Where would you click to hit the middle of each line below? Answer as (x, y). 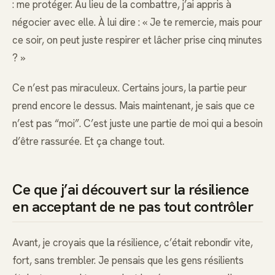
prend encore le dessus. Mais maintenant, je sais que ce (134, 105)
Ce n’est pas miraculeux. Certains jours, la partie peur (130, 87)
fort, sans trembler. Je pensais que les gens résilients (128, 260)
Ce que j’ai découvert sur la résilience (131, 189)
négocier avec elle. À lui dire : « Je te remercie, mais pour (137, 22)
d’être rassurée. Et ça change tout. (88, 141)
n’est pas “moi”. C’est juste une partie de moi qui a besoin (137, 123)
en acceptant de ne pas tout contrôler (133, 206)
